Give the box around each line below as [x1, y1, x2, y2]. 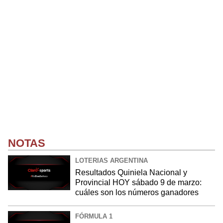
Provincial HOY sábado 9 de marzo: [75, 178, 202, 187]
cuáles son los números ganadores [75, 188, 199, 197]
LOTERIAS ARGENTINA [75, 156, 148, 164]
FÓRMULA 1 [75, 212, 112, 220]
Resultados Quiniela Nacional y [75, 168, 187, 177]
